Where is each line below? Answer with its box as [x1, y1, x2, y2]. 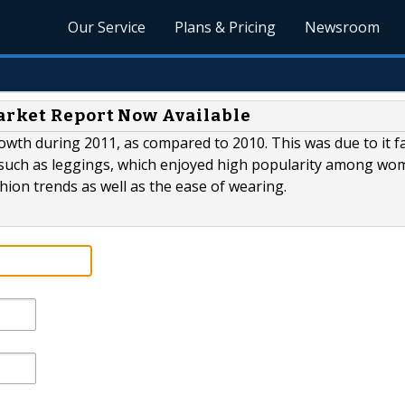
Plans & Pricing [174, 17, 277, 37]
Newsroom [305, 17, 381, 37]
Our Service [68, 17, 146, 37]
